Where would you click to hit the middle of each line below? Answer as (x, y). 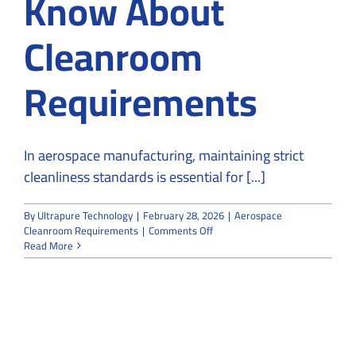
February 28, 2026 (184, 215)
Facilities (232, 275)
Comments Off (181, 230)
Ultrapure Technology (85, 215)
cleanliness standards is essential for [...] (145, 176)
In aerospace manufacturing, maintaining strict (164, 155)
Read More (48, 245)
